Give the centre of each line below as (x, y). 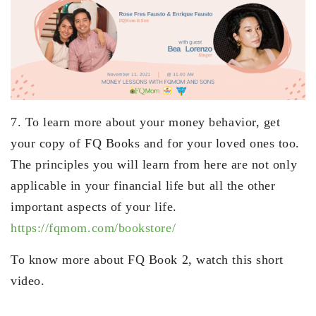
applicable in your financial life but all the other (143, 185)
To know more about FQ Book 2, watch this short (147, 259)
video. (28, 280)
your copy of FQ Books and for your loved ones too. (156, 143)
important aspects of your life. (94, 206)
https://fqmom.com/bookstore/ (93, 227)
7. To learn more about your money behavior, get (146, 122)
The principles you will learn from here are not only (154, 164)
